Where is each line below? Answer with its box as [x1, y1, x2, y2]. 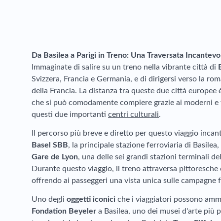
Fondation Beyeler [32, 207, 96, 215]
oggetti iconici [67, 195, 115, 203]
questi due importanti [32, 110, 108, 118]
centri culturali [108, 110, 159, 118]
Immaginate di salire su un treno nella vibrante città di [32, 63, 218, 71]
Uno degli [32, 195, 67, 203]
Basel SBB [32, 141, 68, 149]
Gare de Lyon [32, 153, 78, 161]
